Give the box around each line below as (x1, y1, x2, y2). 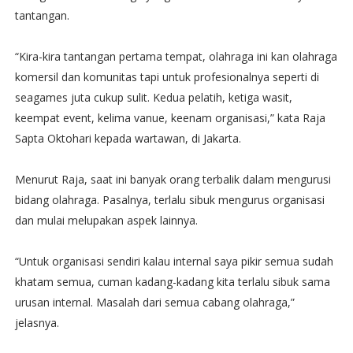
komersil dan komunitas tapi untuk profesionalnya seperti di (14, 69, 319, 84)
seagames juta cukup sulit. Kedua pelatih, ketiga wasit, (14, 90, 292, 105)
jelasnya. (14, 315, 59, 330)
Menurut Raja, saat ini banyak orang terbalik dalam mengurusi (14, 172, 331, 187)
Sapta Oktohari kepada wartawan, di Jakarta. (14, 131, 241, 146)
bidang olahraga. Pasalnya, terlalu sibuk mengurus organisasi (14, 192, 325, 207)
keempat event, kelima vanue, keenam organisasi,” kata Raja (14, 110, 325, 125)
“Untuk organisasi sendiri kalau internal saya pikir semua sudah (14, 254, 333, 269)
